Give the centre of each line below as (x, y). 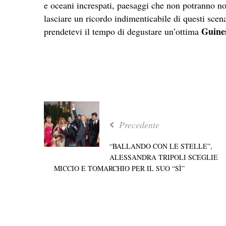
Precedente (138, 124)
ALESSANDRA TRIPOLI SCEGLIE (164, 157)
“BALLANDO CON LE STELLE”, (161, 146)
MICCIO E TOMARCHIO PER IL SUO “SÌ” (119, 168)
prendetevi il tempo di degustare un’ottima (123, 31)
